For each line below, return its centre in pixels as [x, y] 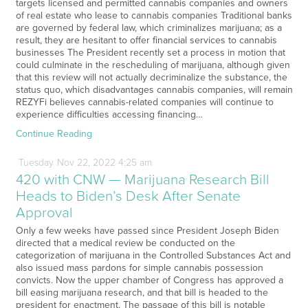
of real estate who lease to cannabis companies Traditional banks [154, 16]
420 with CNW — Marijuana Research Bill [142, 180]
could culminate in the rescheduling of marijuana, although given [153, 65]
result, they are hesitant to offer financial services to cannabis [146, 41]
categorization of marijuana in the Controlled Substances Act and [153, 256]
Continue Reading [54, 134]
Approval [44, 213]
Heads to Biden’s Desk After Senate [128, 197]
